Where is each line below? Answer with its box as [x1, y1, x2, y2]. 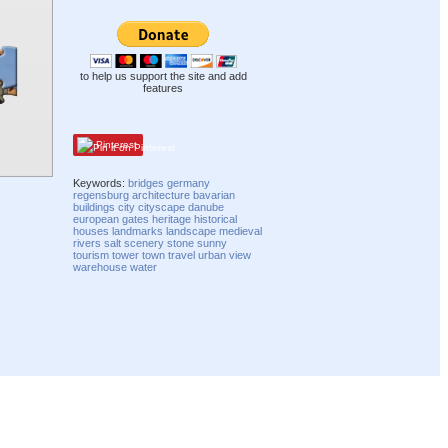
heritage [152, 212, 192, 225]
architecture [132, 188, 191, 201]
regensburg [73, 188, 130, 201]
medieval [219, 224, 263, 237]
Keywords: [73, 176, 129, 189]
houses [73, 224, 110, 237]
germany [167, 176, 211, 189]
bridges [128, 176, 165, 189]
